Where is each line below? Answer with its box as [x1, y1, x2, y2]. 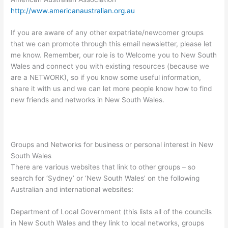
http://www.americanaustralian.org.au [11, 6, 135, 15]
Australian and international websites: [11, 185, 134, 194]
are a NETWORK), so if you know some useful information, [11, 73, 202, 82]
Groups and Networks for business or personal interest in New [11, 140, 214, 149]
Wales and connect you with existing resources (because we [11, 62, 210, 71]
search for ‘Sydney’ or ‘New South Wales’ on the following [11, 174, 200, 183]
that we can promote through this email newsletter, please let [11, 40, 212, 48]
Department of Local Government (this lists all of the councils [11, 208, 212, 216]
